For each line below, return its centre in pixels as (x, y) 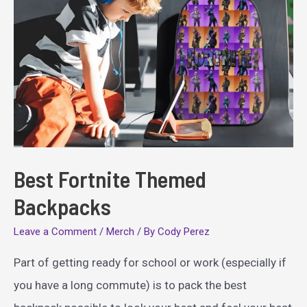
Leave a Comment (55, 231)
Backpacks (62, 206)
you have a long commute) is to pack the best (130, 285)
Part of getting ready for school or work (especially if (150, 262)
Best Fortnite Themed (110, 179)
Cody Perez (184, 231)
